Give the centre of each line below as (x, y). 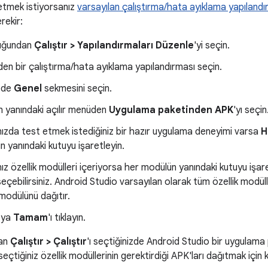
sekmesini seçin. (77, 89)
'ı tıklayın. (67, 218)
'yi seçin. (212, 45)
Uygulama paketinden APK (171, 110)
